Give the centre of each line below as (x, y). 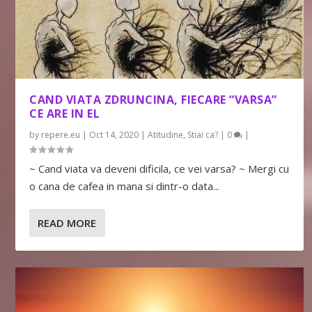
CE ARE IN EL (65, 114)
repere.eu (61, 135)
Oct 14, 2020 (114, 135)
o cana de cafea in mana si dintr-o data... (125, 186)
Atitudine (166, 135)
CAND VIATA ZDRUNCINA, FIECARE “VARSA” (153, 100)
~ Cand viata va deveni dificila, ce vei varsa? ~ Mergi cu (159, 169)
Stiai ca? (203, 135)
